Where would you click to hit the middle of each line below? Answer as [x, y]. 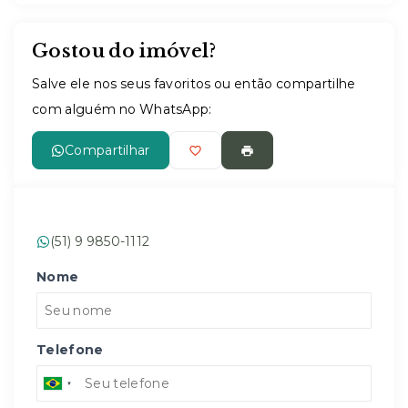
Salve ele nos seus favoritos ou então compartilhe [194, 84]
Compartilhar [107, 150]
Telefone [70, 350]
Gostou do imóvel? [124, 51]
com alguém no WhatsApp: [122, 109]
